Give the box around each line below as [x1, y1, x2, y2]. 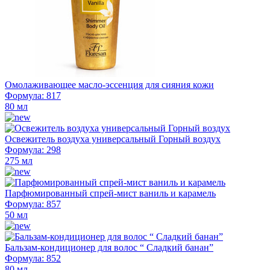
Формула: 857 [5, 198, 61, 209]
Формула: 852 [5, 253, 61, 263]
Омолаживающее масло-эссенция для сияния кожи [5, 79, 214, 90]
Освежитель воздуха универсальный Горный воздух [5, 133, 221, 144]
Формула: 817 [5, 90, 61, 101]
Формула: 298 [5, 144, 61, 155]
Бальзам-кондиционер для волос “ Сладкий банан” [5, 242, 213, 253]
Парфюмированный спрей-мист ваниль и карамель [5, 187, 216, 198]
